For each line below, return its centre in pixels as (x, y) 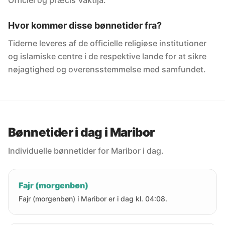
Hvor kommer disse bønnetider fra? (85, 25)
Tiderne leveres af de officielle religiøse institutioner (107, 43)
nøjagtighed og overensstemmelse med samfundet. (107, 69)
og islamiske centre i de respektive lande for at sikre (107, 56)
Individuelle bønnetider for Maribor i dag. (86, 151)
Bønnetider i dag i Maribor (81, 132)
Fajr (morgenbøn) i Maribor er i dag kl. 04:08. (93, 199)
